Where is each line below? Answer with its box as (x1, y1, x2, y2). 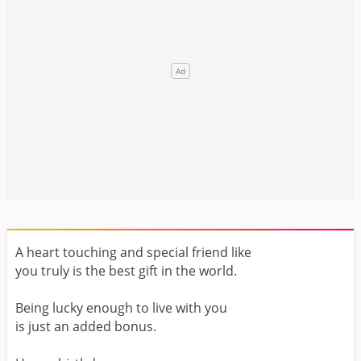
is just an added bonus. (15, 317, 156, 335)
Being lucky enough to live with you (15, 298, 227, 317)
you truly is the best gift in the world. (15, 261, 237, 280)
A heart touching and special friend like (15, 243, 251, 261)
